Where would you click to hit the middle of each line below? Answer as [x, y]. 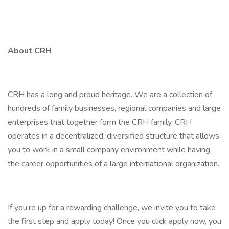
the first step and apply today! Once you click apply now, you [114, 221]
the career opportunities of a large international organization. [113, 164]
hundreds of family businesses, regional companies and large [114, 108]
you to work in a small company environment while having [109, 150]
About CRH [30, 51]
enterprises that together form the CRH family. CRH [100, 122]
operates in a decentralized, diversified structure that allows [113, 136]
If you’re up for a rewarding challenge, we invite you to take [112, 208]
